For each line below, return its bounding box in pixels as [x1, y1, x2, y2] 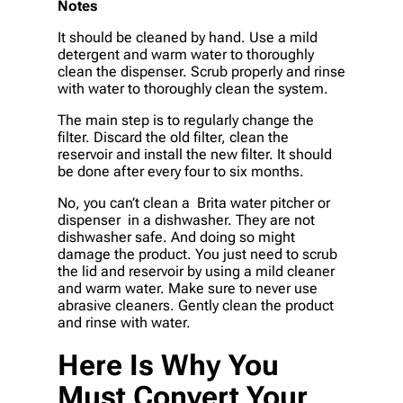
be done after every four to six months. [58, 162, 304, 180]
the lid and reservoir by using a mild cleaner [58, 262, 335, 280]
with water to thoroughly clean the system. [58, 79, 328, 97]
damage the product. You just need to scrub [58, 245, 337, 263]
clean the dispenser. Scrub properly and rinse [58, 62, 345, 80]
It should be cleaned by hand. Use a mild [58, 28, 318, 46]
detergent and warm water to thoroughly [58, 45, 314, 63]
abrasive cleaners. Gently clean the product [58, 296, 334, 314]
